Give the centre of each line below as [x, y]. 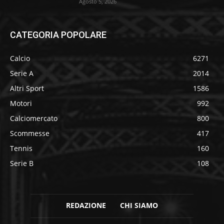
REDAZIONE [86, 205]
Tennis [21, 148]
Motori [21, 103]
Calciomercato [34, 118]
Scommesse [30, 133]
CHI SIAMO [139, 205]
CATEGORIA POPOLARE [58, 35]
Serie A [22, 73]
